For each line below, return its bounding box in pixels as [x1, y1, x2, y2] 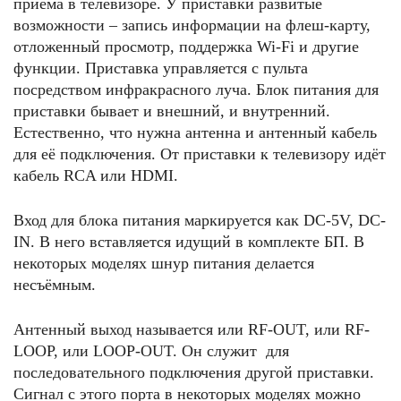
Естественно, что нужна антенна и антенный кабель [13, 124, 377, 141]
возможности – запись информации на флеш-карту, [13, 16, 371, 34]
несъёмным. [13, 276, 96, 294]
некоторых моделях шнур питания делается [13, 254, 314, 272]
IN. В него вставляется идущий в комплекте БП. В [13, 233, 364, 251]
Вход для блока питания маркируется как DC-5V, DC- [13, 211, 386, 229]
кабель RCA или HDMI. [13, 166, 178, 184]
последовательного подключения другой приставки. [13, 363, 374, 381]
